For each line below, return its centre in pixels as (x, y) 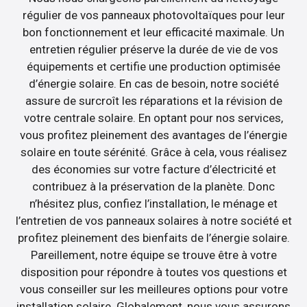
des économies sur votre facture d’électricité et (153, 170)
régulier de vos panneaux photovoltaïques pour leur (153, 15)
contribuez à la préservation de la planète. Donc (153, 187)
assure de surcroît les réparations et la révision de (153, 101)
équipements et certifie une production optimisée (153, 67)
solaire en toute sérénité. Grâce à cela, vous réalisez (153, 152)
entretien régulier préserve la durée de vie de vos (153, 50)
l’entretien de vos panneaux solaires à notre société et (153, 221)
